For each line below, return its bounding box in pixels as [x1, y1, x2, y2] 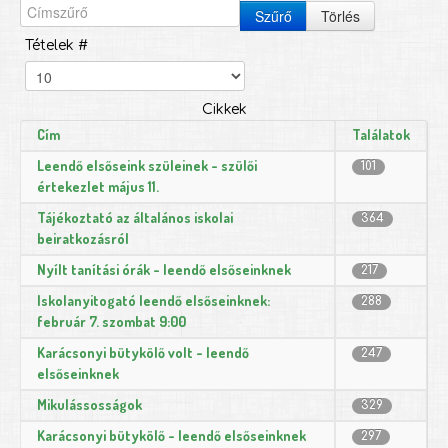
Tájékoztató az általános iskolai [37, 208, 233, 226]
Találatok [352, 125, 410, 143]
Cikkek [201, 101, 247, 117]
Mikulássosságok [37, 395, 142, 413]
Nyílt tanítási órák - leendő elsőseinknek [37, 260, 291, 278]
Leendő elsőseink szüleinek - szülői [37, 156, 257, 174]
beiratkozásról [37, 229, 129, 247]
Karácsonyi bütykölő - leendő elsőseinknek [37, 426, 306, 444]
